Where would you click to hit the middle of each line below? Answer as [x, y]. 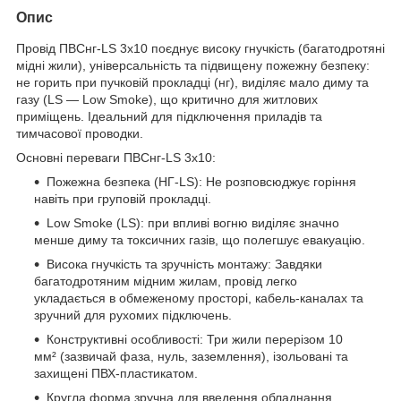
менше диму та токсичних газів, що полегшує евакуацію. [200, 239]
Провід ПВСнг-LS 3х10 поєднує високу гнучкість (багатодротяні [200, 48]
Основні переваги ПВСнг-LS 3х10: [116, 157]
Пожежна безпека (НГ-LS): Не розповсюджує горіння [201, 181]
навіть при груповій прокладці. [123, 198]
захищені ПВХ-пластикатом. [116, 373]
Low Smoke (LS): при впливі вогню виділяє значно [193, 222]
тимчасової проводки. [80, 133]
